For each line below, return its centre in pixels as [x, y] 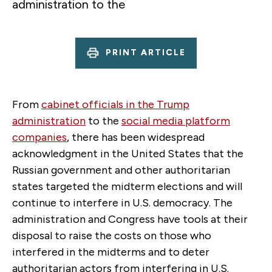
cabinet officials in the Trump [115, 104]
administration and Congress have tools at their [130, 219]
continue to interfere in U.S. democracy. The [122, 202]
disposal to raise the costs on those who [112, 235]
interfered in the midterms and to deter [111, 252]
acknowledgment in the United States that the [128, 153]
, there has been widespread [136, 137]
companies [39, 137]
